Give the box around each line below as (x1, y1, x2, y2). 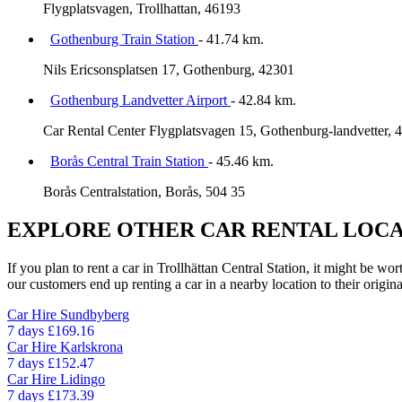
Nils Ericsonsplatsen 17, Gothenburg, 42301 (43, 62, 294, 78)
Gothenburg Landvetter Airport (50, 92, 231, 109)
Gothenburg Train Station (50, 31, 198, 48)
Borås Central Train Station (50, 153, 208, 170)
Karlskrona (60, 338, 123, 354)
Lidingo (60, 371, 105, 387)
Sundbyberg (60, 306, 129, 322)
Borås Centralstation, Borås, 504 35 (43, 184, 245, 200)
